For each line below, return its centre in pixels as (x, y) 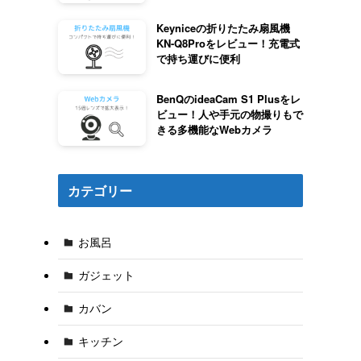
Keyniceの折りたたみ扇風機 (223, 27)
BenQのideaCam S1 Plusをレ (228, 99)
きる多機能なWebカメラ (214, 130)
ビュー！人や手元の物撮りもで (229, 114)
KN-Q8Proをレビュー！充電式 (228, 43)
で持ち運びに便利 (198, 58)
